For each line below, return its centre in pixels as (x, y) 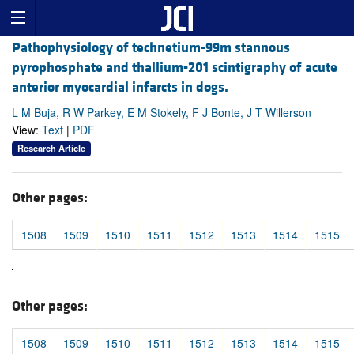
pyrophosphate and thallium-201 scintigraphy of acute (175, 68)
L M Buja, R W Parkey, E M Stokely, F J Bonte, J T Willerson (162, 113)
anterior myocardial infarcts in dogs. (120, 88)
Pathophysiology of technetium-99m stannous (151, 48)
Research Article (51, 148)
